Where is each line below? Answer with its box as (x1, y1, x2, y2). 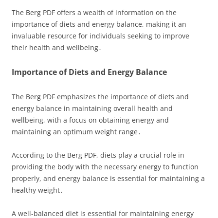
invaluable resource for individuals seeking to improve (12, 31, 189, 40)
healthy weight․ (12, 185, 63, 195)
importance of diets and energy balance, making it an (12, 19, 186, 29)
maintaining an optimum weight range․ (12, 127, 141, 136)
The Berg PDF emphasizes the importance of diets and (12, 92, 189, 101)
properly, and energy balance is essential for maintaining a (12, 174, 205, 183)
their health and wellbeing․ (12, 43, 102, 52)
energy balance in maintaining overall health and (12, 104, 173, 113)
